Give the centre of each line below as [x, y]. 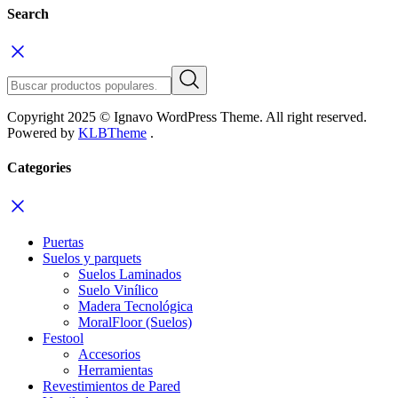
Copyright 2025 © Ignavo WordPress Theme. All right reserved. [187, 117]
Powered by [43, 133]
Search [28, 13]
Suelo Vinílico [118, 290]
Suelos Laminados [130, 274]
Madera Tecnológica [135, 306]
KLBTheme [112, 133]
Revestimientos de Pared [111, 386]
